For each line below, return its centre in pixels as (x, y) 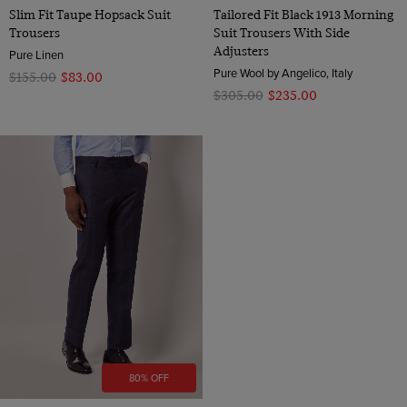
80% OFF (149, 378)
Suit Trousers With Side (281, 32)
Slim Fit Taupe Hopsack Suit (90, 14)
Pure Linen (36, 54)
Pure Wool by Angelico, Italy (283, 72)
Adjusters (241, 50)
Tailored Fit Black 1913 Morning (303, 14)
